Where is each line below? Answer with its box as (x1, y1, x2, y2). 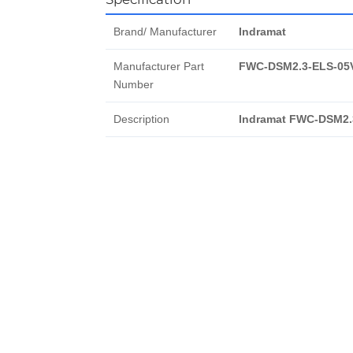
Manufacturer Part (113, 60, 204, 72)
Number (113, 78, 154, 91)
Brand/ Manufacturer (113, 25, 217, 38)
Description (113, 113, 169, 125)
